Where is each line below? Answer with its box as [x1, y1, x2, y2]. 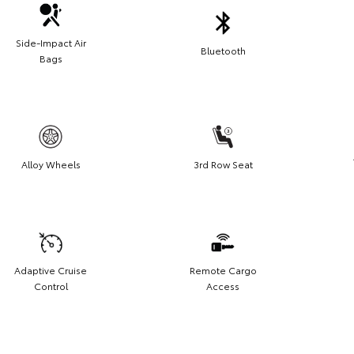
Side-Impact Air [15, 36, 86, 50]
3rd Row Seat [193, 157, 253, 171]
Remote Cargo [189, 263, 257, 277]
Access [206, 279, 239, 293]
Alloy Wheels [21, 157, 81, 171]
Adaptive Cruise [14, 263, 87, 277]
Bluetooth [200, 43, 246, 58]
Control [33, 279, 68, 293]
